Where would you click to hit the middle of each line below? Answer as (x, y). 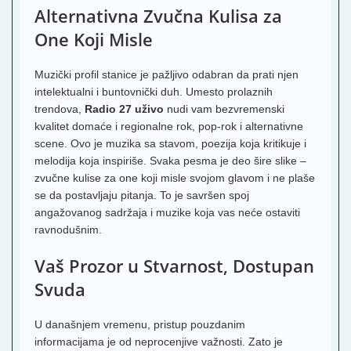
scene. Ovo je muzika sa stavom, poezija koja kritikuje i (170, 143)
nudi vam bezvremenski (224, 109)
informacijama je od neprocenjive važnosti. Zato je (159, 342)
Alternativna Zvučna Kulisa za (158, 16)
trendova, (60, 109)
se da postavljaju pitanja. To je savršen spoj (142, 195)
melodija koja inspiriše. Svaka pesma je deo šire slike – (170, 161)
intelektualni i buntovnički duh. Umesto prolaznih (154, 92)
